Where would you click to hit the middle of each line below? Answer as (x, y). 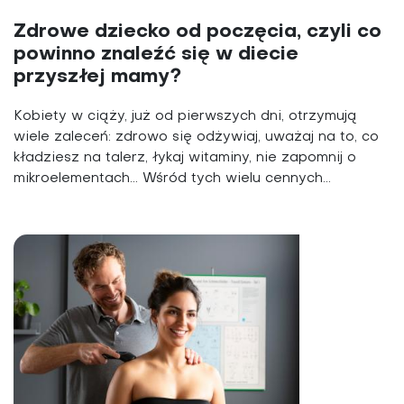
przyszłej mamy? (97, 77)
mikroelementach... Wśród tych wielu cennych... (172, 179)
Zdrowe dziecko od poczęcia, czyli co (197, 32)
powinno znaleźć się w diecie (156, 55)
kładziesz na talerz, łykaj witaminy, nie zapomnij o (185, 158)
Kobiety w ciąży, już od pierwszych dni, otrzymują (185, 116)
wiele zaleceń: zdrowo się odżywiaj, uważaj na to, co (196, 137)
